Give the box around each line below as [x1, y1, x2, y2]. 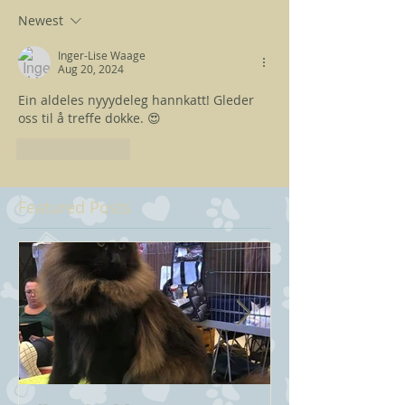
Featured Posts [18, 196, 131, 219]
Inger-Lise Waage [58, 48, 146, 63]
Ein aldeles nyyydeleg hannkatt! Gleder [18, 91, 258, 109]
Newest [18, 12, 63, 30]
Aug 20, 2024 [58, 61, 124, 77]
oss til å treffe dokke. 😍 [18, 109, 161, 127]
